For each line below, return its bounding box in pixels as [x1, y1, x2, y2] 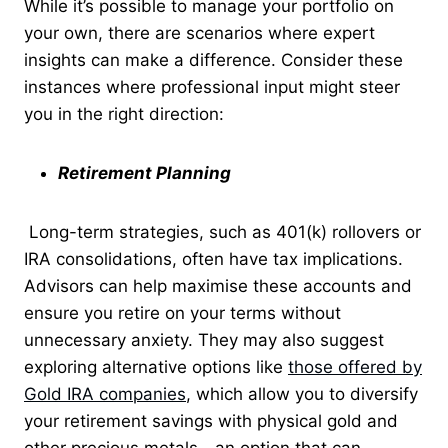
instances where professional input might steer [24, 76, 400, 97]
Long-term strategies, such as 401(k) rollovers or [24, 221, 421, 242]
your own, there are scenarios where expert [24, 22, 375, 43]
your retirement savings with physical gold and [24, 410, 398, 431]
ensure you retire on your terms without [24, 302, 341, 323]
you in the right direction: [24, 103, 224, 124]
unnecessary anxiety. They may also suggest [24, 329, 384, 350]
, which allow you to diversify [186, 383, 418, 404]
